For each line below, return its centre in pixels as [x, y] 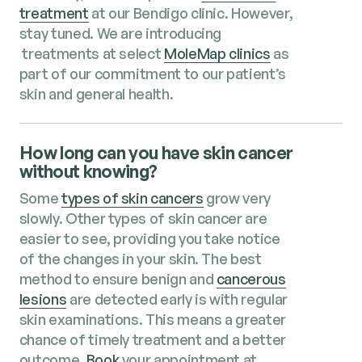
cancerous [251, 279]
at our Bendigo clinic [156, 13]
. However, [259, 13]
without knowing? [88, 170]
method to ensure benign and [118, 279]
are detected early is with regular [177, 299]
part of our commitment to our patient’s [152, 73]
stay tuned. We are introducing [120, 33]
